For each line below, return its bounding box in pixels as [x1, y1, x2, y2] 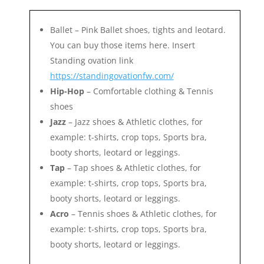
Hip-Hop [49, 85, 84, 97]
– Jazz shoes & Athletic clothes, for [65, 115, 203, 127]
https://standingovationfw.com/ [49, 70, 174, 81]
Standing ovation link [49, 54, 133, 66]
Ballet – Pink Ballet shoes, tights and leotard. [49, 24, 226, 35]
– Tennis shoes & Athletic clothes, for [68, 207, 217, 219]
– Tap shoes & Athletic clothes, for [64, 161, 201, 173]
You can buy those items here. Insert [49, 39, 195, 51]
